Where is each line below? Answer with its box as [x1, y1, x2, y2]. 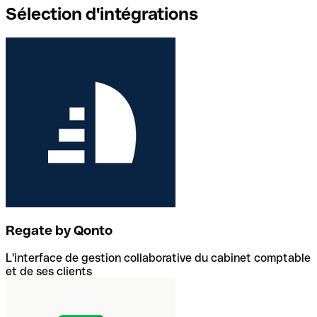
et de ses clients [6, 264, 92, 278]
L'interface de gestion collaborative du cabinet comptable [6, 250, 311, 265]
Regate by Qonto [6, 223, 113, 238]
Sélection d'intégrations [6, 4, 198, 23]
